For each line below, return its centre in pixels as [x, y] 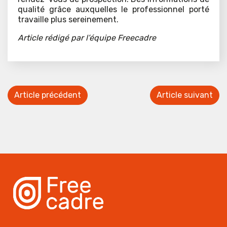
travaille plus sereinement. [68, 20]
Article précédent [48, 95]
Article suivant [185, 95]
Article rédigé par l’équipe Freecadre [87, 38]
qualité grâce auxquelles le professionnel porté [113, 10]
